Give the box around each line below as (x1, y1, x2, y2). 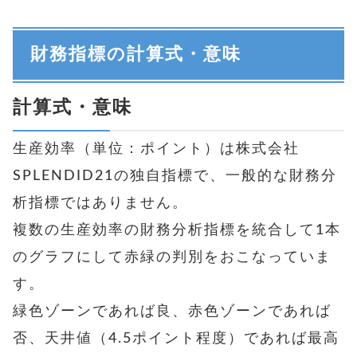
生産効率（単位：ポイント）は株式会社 (13, 141, 300, 156)
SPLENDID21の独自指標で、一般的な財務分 (13, 168, 337, 183)
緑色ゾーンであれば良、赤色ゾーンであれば (13, 304, 331, 319)
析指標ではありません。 (13, 195, 188, 210)
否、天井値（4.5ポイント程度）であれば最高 (13, 331, 339, 346)
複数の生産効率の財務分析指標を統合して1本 (13, 222, 341, 237)
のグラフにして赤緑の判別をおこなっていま (13, 249, 331, 265)
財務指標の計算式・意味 (29, 45, 241, 63)
